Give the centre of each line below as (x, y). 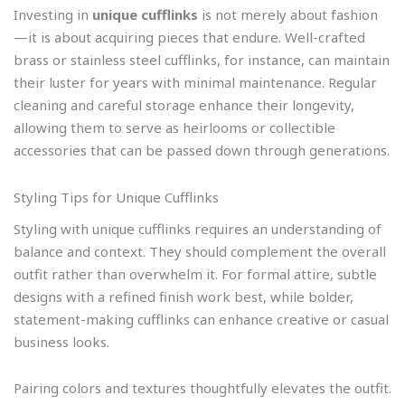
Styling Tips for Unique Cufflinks (116, 197)
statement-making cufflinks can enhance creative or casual (201, 320)
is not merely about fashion (288, 15)
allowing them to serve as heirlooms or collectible (174, 128)
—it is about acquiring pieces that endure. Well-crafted (189, 38)
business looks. (61, 342)
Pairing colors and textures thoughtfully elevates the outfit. (202, 388)
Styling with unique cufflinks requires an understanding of (198, 229)
